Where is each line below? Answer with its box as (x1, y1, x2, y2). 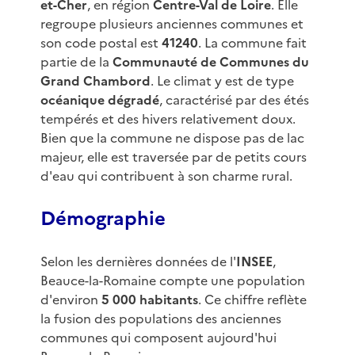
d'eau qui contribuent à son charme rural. (40, 166, 292, 186)
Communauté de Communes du (112, 52, 309, 72)
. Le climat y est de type (150, 71, 294, 91)
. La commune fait (197, 33, 307, 53)
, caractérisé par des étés (158, 90, 309, 110)
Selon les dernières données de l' (40, 252, 236, 272)
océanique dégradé (40, 90, 159, 110)
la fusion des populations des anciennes (40, 309, 281, 329)
